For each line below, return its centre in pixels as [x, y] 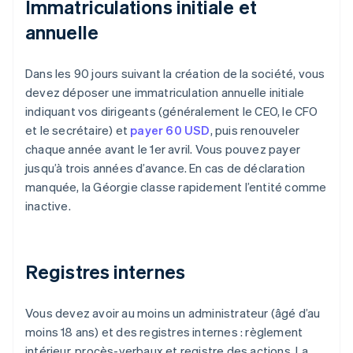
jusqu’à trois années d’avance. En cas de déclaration [165, 168]
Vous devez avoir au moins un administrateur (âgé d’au [173, 313]
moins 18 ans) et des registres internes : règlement [164, 332]
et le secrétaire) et [78, 130]
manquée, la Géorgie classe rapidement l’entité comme [176, 187]
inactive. [48, 206]
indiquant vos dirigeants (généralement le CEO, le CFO [172, 111]
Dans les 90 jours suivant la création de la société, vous [175, 74]
